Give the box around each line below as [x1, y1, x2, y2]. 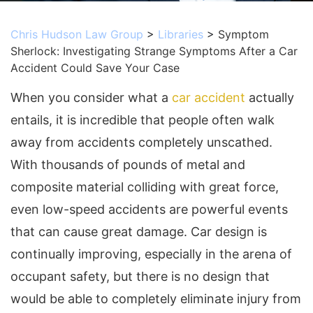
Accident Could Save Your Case [10, 61, 180, 75]
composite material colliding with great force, [10, 180, 279, 194]
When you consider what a [10, 90, 172, 105]
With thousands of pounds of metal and [10, 157, 245, 172]
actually [245, 90, 294, 105]
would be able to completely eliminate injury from [10, 291, 301, 306]
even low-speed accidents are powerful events [10, 202, 288, 217]
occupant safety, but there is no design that [10, 269, 270, 284]
